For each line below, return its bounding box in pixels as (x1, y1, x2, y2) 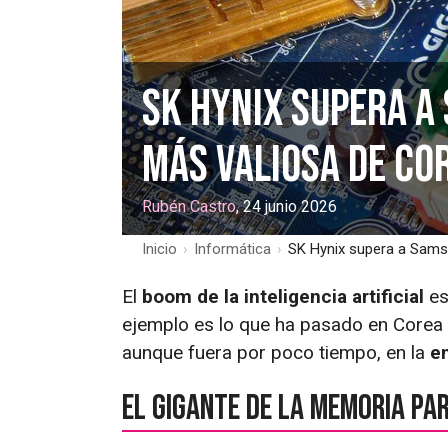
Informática (194, 239, 271, 258)
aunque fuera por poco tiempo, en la (122, 340, 430, 364)
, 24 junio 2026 (236, 196, 337, 216)
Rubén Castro (142, 196, 236, 216)
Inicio (142, 239, 177, 258)
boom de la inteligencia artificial (142, 284, 424, 308)
